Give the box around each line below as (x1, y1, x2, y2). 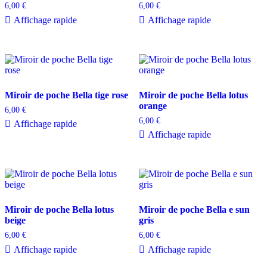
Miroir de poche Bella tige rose (5, 89, 128, 100)
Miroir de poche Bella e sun (138, 204, 250, 215)
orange (138, 100, 167, 111)
